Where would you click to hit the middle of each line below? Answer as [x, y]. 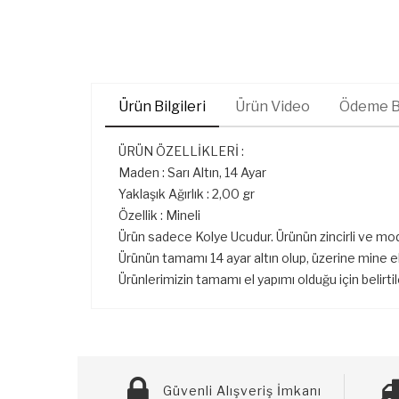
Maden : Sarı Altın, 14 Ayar [192, 172]
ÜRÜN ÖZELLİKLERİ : [181, 151]
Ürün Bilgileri [162, 106]
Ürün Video [273, 106]
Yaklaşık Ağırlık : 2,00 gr [187, 193]
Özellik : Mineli [159, 215]
